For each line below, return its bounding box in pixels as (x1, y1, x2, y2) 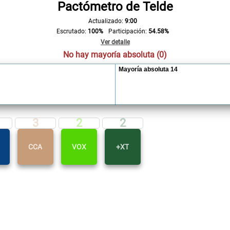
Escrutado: (56, 28, 86, 35)
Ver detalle (100, 39, 130, 46)
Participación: (108, 28, 147, 35)
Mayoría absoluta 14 (118, 66, 178, 73)
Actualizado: (88, 17, 123, 25)
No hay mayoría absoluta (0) (63, 50, 167, 60)
